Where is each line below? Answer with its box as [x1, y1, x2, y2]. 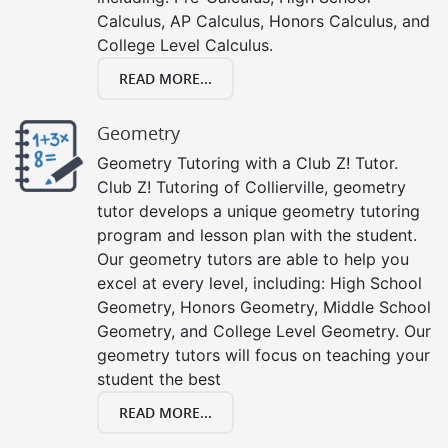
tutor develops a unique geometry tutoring [97, 200, 420, 221]
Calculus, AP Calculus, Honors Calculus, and [97, 10, 430, 31]
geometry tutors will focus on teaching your [97, 344, 430, 365]
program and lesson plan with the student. [97, 224, 417, 245]
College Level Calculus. [97, 34, 273, 55]
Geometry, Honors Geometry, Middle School [97, 296, 431, 317]
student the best [97, 368, 221, 389]
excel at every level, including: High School [97, 272, 422, 293]
